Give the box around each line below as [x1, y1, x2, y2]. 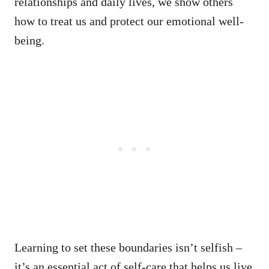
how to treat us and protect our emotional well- [14, 14, 244, 28]
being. [14, 33, 44, 47]
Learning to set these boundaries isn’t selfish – [14, 240, 242, 254]
